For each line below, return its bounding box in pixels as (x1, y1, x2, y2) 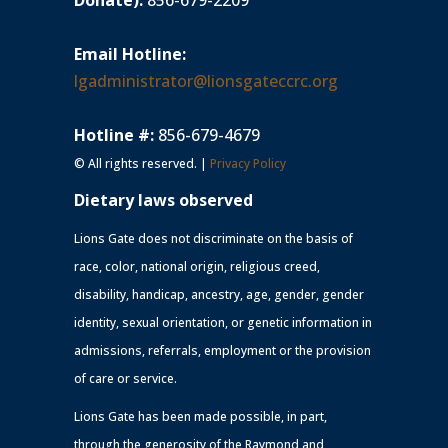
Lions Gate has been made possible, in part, (74, 408, 327, 426)
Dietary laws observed (74, 189, 253, 212)
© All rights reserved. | (74, 155, 210, 173)
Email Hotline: (74, 43, 186, 66)
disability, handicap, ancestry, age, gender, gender (74, 286, 364, 304)
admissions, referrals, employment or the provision (74, 342, 371, 360)
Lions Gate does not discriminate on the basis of (74, 230, 353, 248)
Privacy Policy (210, 155, 286, 173)
